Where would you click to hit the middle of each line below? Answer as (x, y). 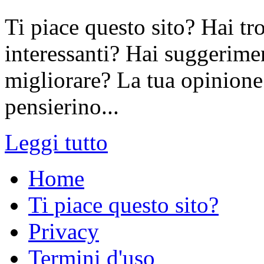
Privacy (64, 232)
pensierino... (62, 107)
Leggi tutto (56, 143)
